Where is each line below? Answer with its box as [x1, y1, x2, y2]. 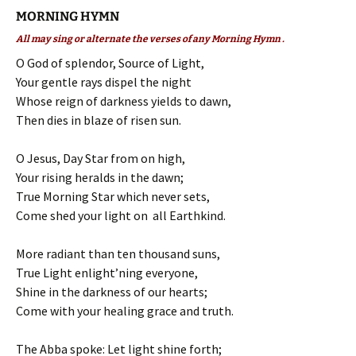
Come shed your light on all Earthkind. [16, 207, 226, 223]
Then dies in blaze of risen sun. [16, 111, 181, 128]
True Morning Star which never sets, [16, 188, 210, 204]
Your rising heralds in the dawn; [16, 168, 184, 185]
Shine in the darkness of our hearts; [16, 283, 207, 300]
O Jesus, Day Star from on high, [16, 149, 185, 166]
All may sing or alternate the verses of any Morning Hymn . [16, 33, 284, 44]
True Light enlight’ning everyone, [16, 264, 198, 281]
